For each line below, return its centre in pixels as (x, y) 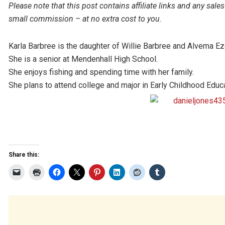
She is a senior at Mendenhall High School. (83, 59)
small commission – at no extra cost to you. (85, 19)
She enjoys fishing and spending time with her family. (101, 72)
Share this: (24, 154)
